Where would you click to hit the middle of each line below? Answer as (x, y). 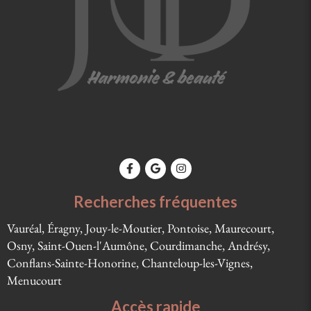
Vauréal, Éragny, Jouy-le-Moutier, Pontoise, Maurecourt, (141, 228)
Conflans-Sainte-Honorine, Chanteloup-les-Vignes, (130, 262)
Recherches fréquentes (155, 201)
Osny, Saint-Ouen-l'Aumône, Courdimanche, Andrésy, (138, 245)
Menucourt (34, 280)
